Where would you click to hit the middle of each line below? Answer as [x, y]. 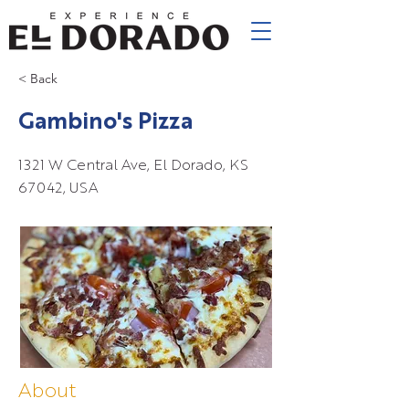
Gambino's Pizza [105, 123]
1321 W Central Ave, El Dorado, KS [133, 166]
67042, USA [58, 189]
